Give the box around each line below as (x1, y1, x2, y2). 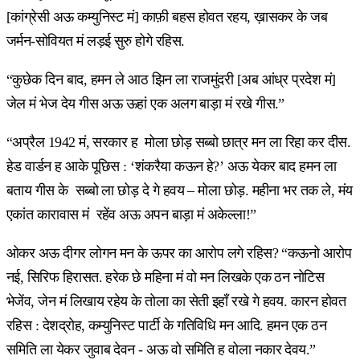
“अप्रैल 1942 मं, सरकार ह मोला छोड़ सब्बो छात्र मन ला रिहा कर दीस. (6, 133, 350, 150)
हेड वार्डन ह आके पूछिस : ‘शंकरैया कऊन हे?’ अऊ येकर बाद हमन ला (6, 157, 337, 174)
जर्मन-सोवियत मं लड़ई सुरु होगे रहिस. (6, 32, 185, 49)
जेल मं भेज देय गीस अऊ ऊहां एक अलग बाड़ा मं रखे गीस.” (6, 95, 284, 112)
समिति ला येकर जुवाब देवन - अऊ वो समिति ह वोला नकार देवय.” (6, 341, 352, 358)
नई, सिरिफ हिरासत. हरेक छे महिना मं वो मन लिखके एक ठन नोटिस (6, 268, 325, 285)
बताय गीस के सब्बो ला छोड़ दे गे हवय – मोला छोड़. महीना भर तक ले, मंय (6, 182, 353, 198)
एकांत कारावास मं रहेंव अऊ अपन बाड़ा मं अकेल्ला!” (6, 206, 256, 223)
